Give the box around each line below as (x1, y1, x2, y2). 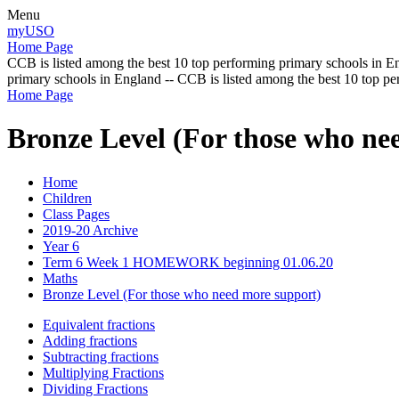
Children (43, 190, 92, 206)
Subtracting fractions (43, 348, 159, 364)
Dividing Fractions (43, 380, 148, 396)
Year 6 (43, 238, 79, 254)
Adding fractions (43, 332, 137, 348)
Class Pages (43, 206, 110, 222)
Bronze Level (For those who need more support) (43, 286, 321, 302)
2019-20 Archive (43, 222, 138, 238)
